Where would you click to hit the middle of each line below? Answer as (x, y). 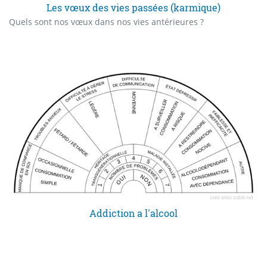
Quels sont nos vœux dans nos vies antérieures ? (106, 22)
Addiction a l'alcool (133, 213)
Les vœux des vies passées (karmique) (133, 8)
